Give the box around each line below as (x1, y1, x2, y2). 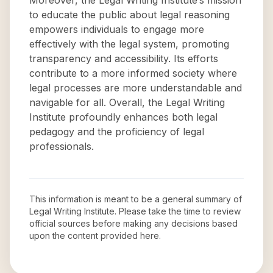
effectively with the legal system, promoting (29, 38, 229, 50)
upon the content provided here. (29, 230, 161, 241)
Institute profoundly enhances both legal (29, 111, 218, 123)
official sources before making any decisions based (29, 218, 238, 229)
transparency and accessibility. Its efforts (29, 52, 218, 65)
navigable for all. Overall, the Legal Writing (29, 96, 225, 108)
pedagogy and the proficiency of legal (29, 126, 204, 138)
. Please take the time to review (115, 206, 241, 216)
